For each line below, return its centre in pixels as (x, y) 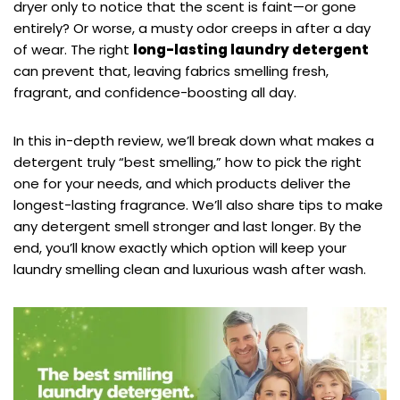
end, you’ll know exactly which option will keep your (180, 248)
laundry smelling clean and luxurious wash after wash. (190, 270)
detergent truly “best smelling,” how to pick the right (187, 162)
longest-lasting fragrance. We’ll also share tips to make (198, 205)
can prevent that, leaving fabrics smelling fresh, (171, 71)
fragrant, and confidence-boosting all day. (155, 93)
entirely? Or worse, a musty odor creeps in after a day (192, 29)
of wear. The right (73, 50)
